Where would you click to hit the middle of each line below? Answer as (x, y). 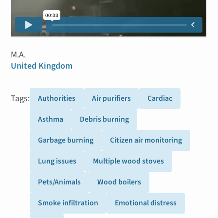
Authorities (57, 98)
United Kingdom (42, 66)
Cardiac (160, 98)
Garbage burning (66, 140)
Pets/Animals (60, 182)
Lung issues (57, 161)
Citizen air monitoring (146, 140)
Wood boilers (119, 182)
